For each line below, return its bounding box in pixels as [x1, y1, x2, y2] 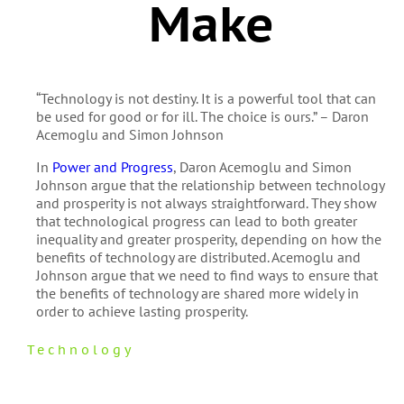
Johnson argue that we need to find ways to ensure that [35, 265, 378, 284]
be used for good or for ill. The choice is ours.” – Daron [35, 106, 369, 125]
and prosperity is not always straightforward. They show [35, 193, 377, 212]
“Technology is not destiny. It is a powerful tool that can [35, 88, 376, 107]
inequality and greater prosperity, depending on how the [35, 229, 381, 248]
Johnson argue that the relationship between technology [35, 175, 384, 194]
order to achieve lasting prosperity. [35, 301, 248, 320]
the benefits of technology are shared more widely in [35, 283, 359, 302]
